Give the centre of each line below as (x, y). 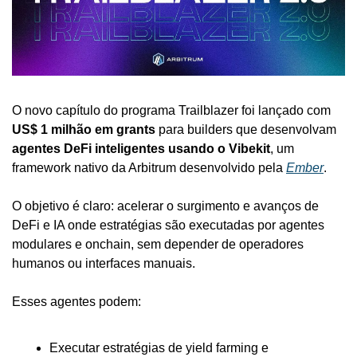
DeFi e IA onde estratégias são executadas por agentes (168, 225)
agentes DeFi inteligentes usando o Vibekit (141, 148)
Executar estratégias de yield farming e (159, 347)
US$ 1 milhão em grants (84, 129)
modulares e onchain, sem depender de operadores (158, 244)
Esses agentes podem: (76, 301)
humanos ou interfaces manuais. (104, 263)
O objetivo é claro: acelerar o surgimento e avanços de (165, 206)
